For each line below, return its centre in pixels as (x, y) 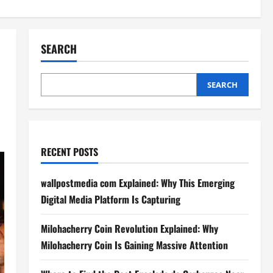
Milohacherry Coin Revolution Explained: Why (129, 229)
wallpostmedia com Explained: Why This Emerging (137, 183)
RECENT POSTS (69, 152)
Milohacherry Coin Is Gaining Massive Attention (134, 245)
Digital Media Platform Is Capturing (110, 199)
